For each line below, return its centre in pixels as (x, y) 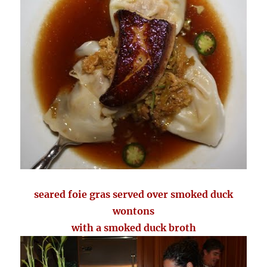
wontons (133, 211)
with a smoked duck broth (133, 228)
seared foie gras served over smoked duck (133, 195)
